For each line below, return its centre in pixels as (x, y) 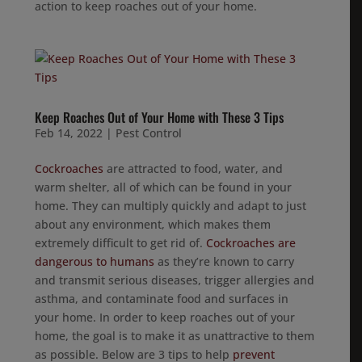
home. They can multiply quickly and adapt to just (171, 206)
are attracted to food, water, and (194, 168)
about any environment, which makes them (153, 224)
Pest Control (149, 133)
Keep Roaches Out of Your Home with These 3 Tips (160, 117)
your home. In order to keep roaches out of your (165, 317)
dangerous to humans (95, 261)
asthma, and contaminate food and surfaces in (162, 299)
